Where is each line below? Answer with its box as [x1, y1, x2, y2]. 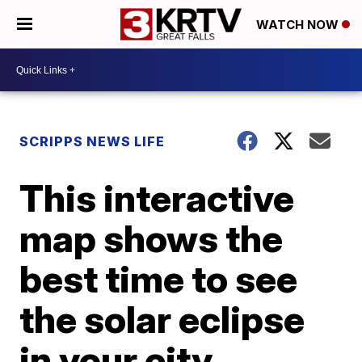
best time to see [19, 256, 298, 301]
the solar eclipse [19, 297, 305, 342]
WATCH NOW [256, 17, 342, 33]
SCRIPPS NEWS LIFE [19, 133, 166, 149]
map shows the [19, 216, 284, 261]
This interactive [19, 175, 295, 221]
